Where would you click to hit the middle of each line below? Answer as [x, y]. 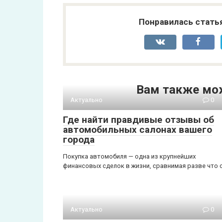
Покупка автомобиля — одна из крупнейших [129, 156]
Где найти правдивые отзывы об [139, 119]
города [79, 139]
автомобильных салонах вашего [138, 129]
